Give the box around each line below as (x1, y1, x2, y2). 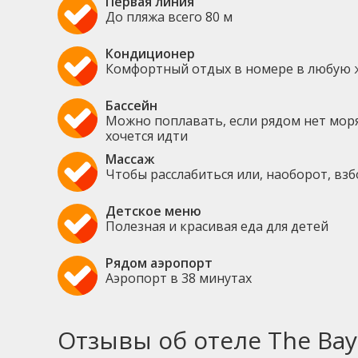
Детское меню (105, 201, 201, 220)
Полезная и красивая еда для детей (105, 217, 328, 235)
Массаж (105, 149, 154, 168)
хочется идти (105, 126, 188, 145)
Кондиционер (105, 44, 195, 62)
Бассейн (105, 96, 157, 114)
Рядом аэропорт (105, 253, 213, 272)
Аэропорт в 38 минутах (105, 268, 252, 287)
